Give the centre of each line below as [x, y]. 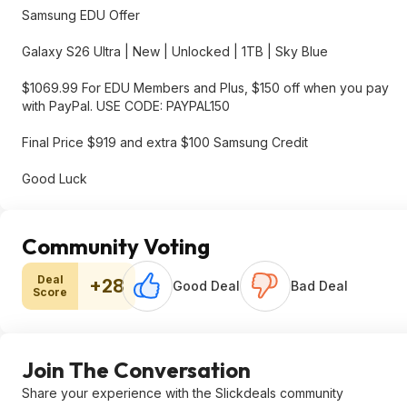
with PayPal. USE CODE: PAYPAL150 [126, 106]
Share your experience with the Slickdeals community [183, 393]
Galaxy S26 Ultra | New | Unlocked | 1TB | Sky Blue [175, 51]
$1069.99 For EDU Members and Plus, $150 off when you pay [205, 88]
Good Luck [55, 179]
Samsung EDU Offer [81, 15]
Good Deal [206, 286]
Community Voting [116, 246]
